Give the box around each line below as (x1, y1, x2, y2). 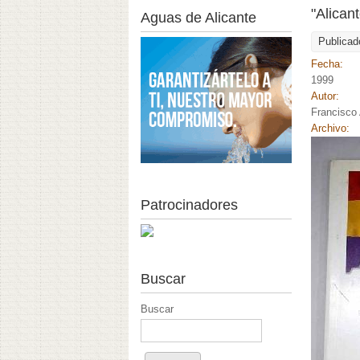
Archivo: (311, 122, 354, 135)
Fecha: (311, 58, 347, 71)
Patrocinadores (141, 196, 238, 213)
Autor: (311, 90, 343, 103)
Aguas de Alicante (141, 10, 256, 27)
